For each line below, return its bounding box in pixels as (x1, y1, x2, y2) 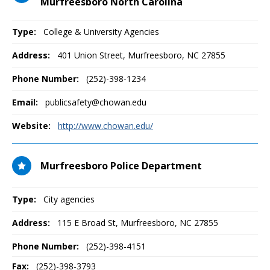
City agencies (43, 193, 95, 205)
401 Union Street (57, 49, 123, 61)
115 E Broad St (57, 217, 116, 228)
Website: (12, 120, 51, 131)
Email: (12, 96, 38, 108)
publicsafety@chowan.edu (45, 96, 146, 108)
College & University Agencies (43, 26, 159, 37)
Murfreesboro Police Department (40, 159, 202, 172)
